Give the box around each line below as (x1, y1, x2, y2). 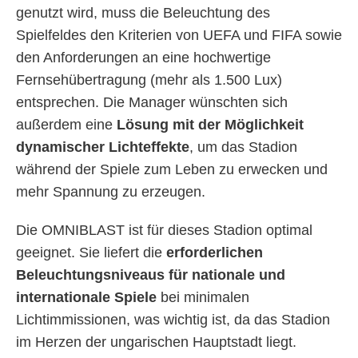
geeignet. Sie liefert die (16, 245, 166, 261)
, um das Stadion (189, 139, 297, 155)
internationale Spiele (16, 289, 157, 305)
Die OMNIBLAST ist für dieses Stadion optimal (16, 222, 312, 238)
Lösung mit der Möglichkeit (117, 117, 304, 133)
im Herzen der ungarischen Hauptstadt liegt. (16, 334, 296, 350)
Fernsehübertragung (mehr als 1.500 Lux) (16, 72, 282, 88)
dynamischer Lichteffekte (16, 139, 189, 155)
